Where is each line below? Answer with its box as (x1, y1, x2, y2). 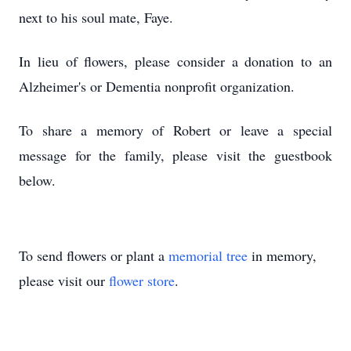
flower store (109, 271, 175, 290)
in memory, (248, 246, 317, 265)
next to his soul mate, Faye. (19, 8, 173, 27)
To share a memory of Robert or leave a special (19, 121, 332, 139)
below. (19, 171, 56, 190)
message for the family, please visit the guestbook (19, 146, 332, 165)
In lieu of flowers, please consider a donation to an (19, 52, 332, 71)
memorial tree (168, 246, 248, 265)
